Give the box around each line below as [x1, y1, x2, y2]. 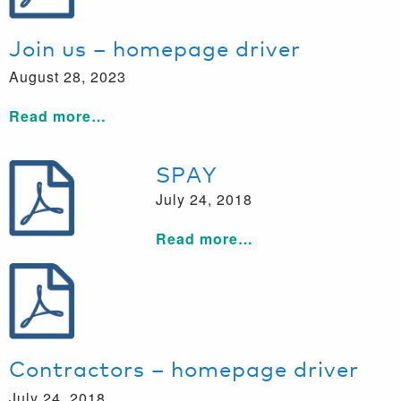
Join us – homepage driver [9, 31, 301, 62]
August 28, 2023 [9, 66, 126, 88]
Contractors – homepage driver [9, 352, 359, 382]
